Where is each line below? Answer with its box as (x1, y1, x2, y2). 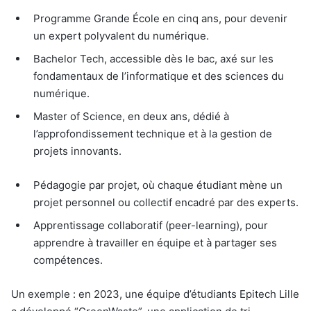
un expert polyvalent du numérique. (33, 29, 209, 43)
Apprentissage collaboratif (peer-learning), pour (33, 219, 268, 233)
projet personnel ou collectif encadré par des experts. (33, 196, 299, 210)
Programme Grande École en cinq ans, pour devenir (33, 12, 287, 26)
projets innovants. (33, 144, 121, 158)
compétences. (33, 253, 103, 267)
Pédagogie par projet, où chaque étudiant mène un (33, 178, 283, 192)
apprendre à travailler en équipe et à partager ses (33, 236, 277, 250)
